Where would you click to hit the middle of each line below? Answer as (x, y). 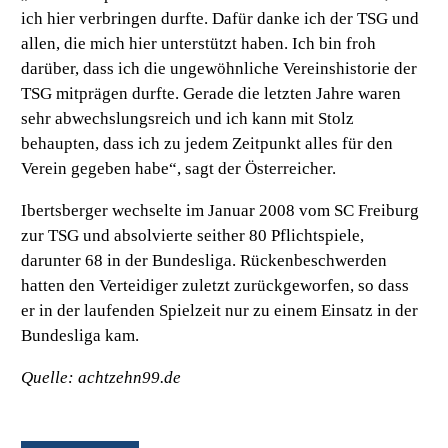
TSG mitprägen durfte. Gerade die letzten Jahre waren (211, 93)
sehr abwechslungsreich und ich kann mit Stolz (188, 118)
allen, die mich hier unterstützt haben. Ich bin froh (199, 43)
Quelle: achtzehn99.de (101, 377)
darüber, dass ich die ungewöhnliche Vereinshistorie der (219, 68)
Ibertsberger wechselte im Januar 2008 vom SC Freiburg (220, 210)
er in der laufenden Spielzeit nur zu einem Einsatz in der (220, 310)
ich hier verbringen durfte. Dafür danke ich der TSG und (220, 18)
